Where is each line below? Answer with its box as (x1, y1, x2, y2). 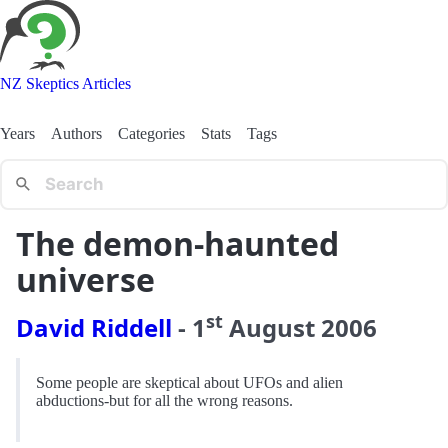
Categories (118, 124, 185, 142)
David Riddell (16, 310, 172, 344)
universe (16, 257, 155, 301)
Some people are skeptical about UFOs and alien (36, 373, 343, 391)
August (229, 310, 315, 344)
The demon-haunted (16, 221, 339, 265)
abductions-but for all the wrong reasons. (36, 391, 293, 409)
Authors (51, 124, 102, 142)
